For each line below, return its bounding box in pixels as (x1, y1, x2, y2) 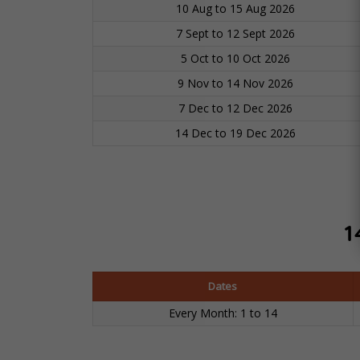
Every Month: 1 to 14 (168, 305, 277, 321)
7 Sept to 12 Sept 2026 (175, 26, 295, 42)
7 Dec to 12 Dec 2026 (178, 100, 292, 117)
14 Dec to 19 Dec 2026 (174, 125, 296, 141)
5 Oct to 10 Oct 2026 (180, 51, 290, 67)
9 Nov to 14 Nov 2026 (177, 76, 293, 92)
